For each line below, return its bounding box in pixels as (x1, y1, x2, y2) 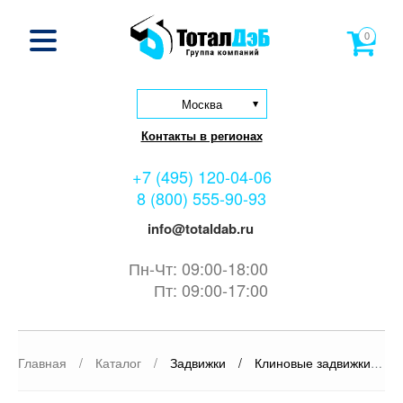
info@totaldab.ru (143, 218, 254, 238)
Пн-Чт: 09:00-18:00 (129, 255, 268, 280)
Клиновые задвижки (255, 353, 371, 372)
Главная (18, 353, 67, 372)
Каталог (95, 353, 141, 372)
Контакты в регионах (140, 126, 263, 144)
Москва (181, 94, 222, 112)
